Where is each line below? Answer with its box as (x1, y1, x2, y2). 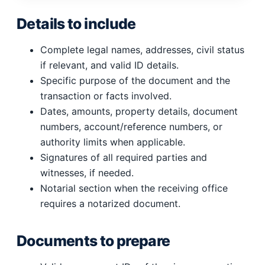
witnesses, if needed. (40, 166, 134, 179)
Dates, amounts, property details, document (40, 105, 238, 117)
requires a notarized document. (40, 197, 180, 209)
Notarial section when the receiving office (40, 182, 228, 194)
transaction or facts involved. (40, 89, 172, 102)
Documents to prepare (17, 231, 170, 250)
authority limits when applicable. (40, 135, 185, 148)
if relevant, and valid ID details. (40, 59, 179, 71)
